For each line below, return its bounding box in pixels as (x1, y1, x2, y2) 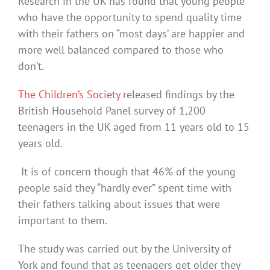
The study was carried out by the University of (18, 241, 231, 256)
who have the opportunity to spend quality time (18, 10, 242, 24)
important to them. (18, 213, 107, 227)
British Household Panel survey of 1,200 (18, 103, 206, 118)
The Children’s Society (18, 87, 120, 101)
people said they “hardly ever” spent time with (18, 180, 231, 195)
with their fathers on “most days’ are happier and (18, 26, 245, 40)
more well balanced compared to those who (18, 42, 224, 57)
